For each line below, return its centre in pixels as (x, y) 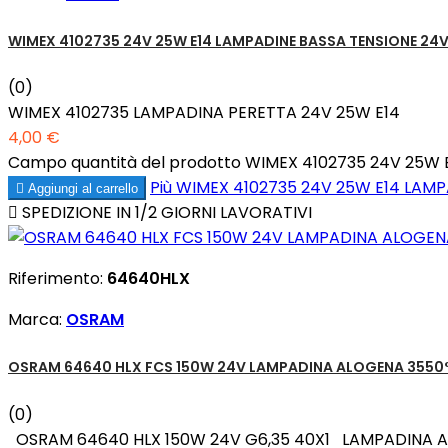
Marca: (37, 320)
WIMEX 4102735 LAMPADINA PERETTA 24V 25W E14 (204, 113)
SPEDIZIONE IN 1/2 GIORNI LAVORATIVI (165, 213)
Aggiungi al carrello (83, 189)
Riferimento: (57, 279)
